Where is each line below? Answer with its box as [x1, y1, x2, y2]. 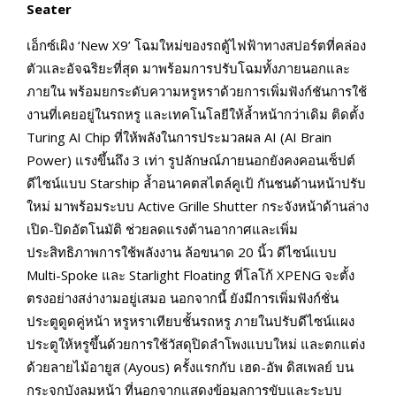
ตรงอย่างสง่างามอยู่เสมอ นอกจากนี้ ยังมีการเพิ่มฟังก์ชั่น [27, 289, 339, 308]
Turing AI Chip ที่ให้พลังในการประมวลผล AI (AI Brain [27, 128, 331, 147]
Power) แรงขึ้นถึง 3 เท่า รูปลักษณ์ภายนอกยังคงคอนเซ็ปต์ [27, 151, 355, 170]
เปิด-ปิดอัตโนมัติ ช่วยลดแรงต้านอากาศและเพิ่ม [27, 220, 298, 239]
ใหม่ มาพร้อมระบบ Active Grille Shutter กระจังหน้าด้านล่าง [27, 197, 369, 216]
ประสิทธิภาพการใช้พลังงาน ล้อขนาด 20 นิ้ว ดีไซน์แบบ [27, 243, 337, 262]
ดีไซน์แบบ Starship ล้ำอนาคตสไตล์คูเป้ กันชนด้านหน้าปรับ [27, 174, 366, 193]
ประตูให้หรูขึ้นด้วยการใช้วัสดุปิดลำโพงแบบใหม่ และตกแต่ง [27, 335, 365, 354]
